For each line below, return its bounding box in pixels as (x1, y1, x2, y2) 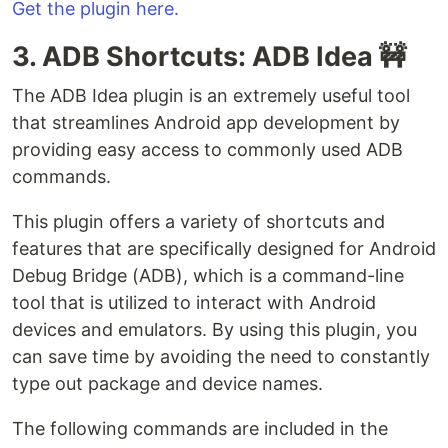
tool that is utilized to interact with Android (12, 292, 376, 314)
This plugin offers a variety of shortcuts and (12, 211, 385, 233)
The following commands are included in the (12, 418, 388, 440)
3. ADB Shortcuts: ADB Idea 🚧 (12, 40, 406, 74)
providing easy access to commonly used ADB (12, 139, 403, 161)
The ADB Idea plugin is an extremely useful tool (12, 85, 410, 107)
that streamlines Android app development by (12, 112, 400, 134)
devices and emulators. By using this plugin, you (12, 319, 417, 341)
